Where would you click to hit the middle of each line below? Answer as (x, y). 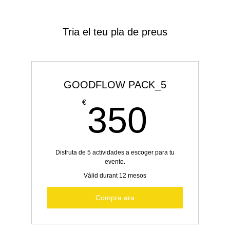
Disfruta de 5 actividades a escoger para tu (115, 152)
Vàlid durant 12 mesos (115, 176)
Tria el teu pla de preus (115, 32)
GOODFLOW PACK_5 (115, 85)
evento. (115, 162)
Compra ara (115, 197)
